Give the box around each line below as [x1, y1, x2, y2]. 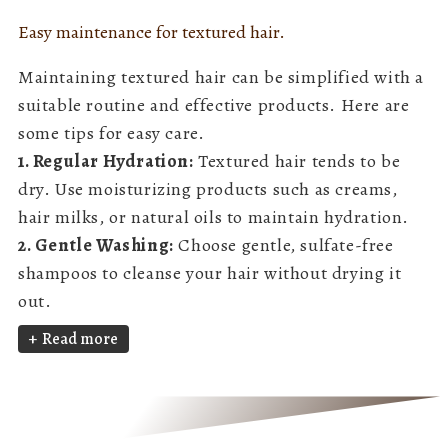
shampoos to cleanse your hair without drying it [18, 261, 402, 286]
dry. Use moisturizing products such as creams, [18, 177, 398, 202]
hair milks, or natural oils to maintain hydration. [18, 205, 410, 230]
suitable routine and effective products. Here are [18, 93, 410, 118]
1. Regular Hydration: [18, 149, 194, 174]
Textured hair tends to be [193, 149, 401, 174]
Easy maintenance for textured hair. [18, 20, 285, 45]
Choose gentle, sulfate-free [173, 233, 394, 258]
